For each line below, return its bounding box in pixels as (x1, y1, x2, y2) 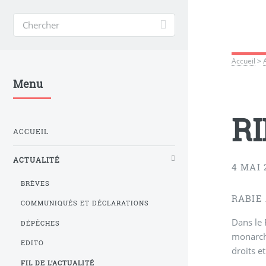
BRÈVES (21, 179, 50, 188)
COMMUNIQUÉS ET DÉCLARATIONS (21, 199, 149, 208)
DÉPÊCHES (21, 218, 61, 227)
